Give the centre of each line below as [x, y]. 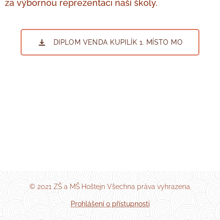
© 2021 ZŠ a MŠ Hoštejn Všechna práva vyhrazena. [110, 187]
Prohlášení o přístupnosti [110, 204]
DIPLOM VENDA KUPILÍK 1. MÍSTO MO [118, 42]
